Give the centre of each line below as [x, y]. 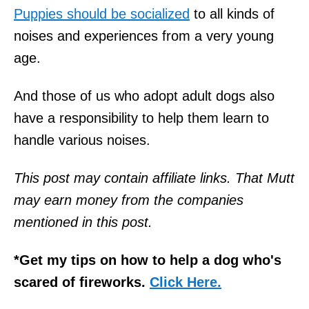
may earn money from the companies [129, 200]
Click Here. [186, 282]
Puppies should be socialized [102, 13]
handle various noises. [82, 140]
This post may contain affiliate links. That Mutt [154, 178]
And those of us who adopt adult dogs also [144, 96]
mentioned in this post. [83, 222]
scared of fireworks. [82, 282]
